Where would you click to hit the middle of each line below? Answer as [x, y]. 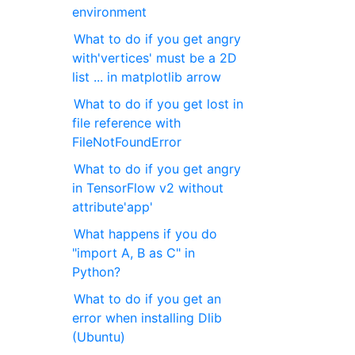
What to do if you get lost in [159, 104]
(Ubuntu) [99, 337]
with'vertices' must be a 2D [155, 58]
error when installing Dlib [147, 318]
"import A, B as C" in [134, 253]
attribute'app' [113, 207]
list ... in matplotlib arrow [147, 77]
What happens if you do [146, 234]
